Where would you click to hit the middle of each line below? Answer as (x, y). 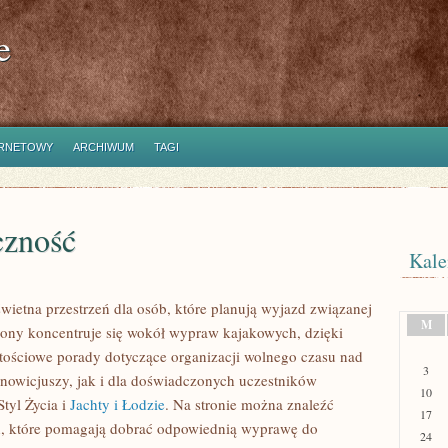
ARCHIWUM (103, 147)
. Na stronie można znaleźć (249, 404)
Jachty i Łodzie (117, 404)
